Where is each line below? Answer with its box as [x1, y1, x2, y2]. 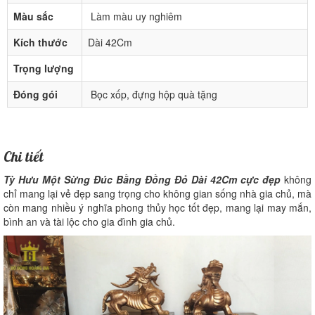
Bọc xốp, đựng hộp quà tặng [88, 87, 217, 102]
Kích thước [13, 35, 67, 50]
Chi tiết [4, 148, 44, 168]
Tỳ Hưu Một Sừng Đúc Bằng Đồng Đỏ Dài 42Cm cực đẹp [4, 172, 281, 187]
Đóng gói [13, 87, 58, 102]
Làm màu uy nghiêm [88, 9, 182, 24]
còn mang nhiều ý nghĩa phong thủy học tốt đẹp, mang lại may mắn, [4, 200, 311, 215]
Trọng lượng [13, 61, 74, 76]
